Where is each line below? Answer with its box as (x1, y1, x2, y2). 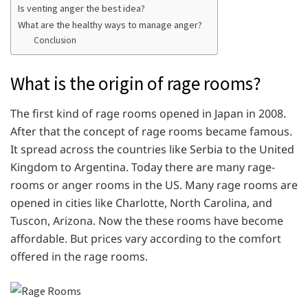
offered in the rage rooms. (10, 249, 148, 265)
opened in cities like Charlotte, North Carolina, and (10, 195, 272, 211)
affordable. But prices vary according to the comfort (10, 231, 281, 247)
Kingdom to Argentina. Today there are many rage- (10, 159, 275, 175)
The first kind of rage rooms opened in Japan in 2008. (10, 106, 286, 122)
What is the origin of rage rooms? (10, 71, 261, 95)
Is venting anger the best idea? (18, 2, 145, 15)
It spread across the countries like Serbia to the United (10, 142, 294, 157)
